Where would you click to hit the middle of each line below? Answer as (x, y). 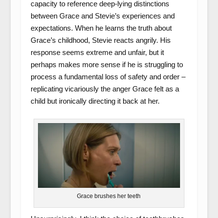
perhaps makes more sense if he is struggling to (107, 65)
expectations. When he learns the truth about (101, 28)
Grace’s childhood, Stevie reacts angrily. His (100, 40)
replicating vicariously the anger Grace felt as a (105, 89)
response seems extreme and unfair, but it (97, 53)
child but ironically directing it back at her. (95, 101)
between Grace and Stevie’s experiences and (102, 16)
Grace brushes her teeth (109, 196)
